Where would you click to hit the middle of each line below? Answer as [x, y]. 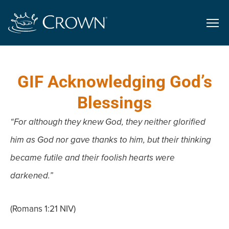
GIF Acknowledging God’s [114, 82]
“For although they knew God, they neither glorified [108, 122]
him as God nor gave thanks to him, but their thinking [111, 140]
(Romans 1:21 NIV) [43, 209]
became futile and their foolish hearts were [93, 158]
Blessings [114, 103]
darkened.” [32, 176]
